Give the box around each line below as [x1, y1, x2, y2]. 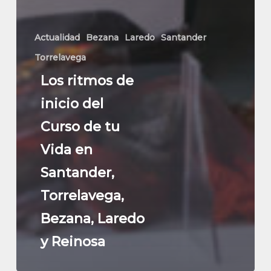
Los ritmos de [40, 73, 134, 90]
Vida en [40, 142, 93, 158]
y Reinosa [40, 233, 105, 250]
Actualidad [34, 32, 80, 44]
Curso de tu [40, 119, 120, 135]
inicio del [40, 96, 103, 113]
